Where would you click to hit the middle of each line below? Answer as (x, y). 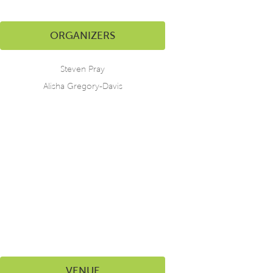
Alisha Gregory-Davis (83, 87)
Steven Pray (83, 69)
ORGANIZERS (83, 36)
